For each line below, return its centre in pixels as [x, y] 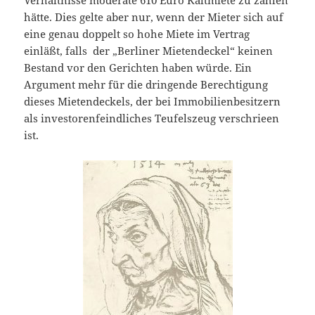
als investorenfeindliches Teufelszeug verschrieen [152, 118]
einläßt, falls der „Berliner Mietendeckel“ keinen [149, 51]
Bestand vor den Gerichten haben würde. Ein [138, 68]
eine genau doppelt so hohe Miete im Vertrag [137, 34]
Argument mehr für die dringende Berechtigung [146, 85]
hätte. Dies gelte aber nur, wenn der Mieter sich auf [154, 17]
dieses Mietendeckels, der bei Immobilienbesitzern [153, 102]
